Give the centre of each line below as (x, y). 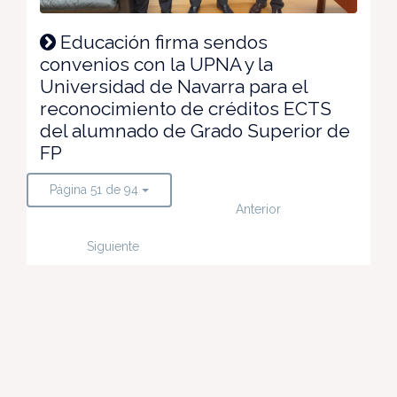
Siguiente (113, 246)
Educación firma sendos (162, 42)
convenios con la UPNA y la (156, 64)
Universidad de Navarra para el (174, 86)
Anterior (258, 209)
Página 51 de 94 (94, 189)
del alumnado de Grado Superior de (195, 130)
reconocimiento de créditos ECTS (186, 108)
